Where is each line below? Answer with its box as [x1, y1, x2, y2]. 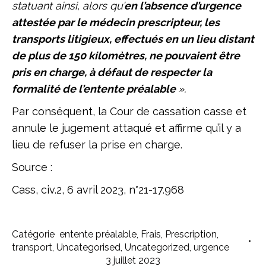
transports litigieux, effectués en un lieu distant [12, 33, 254, 45]
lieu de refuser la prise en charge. [12, 138, 188, 151]
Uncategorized [125, 242, 189, 253]
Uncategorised [56, 242, 121, 253]
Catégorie [12, 229, 59, 240]
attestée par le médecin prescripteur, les [12, 16, 220, 28]
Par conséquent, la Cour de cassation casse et [12, 105, 246, 118]
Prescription [165, 229, 217, 240]
